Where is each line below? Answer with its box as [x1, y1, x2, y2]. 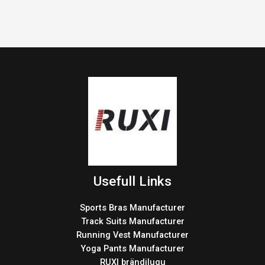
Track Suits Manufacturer [80, 215, 185, 227]
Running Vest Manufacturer [76, 229, 189, 240]
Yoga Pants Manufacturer [80, 243, 185, 254]
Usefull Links [93, 173, 172, 190]
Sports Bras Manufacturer [80, 202, 185, 213]
